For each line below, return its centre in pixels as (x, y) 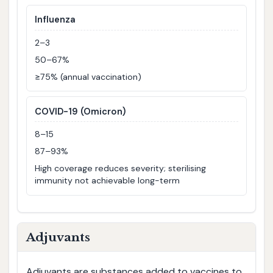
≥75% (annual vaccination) (88, 76)
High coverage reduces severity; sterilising (121, 168)
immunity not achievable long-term (108, 180)
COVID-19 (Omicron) (80, 111)
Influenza (55, 20)
